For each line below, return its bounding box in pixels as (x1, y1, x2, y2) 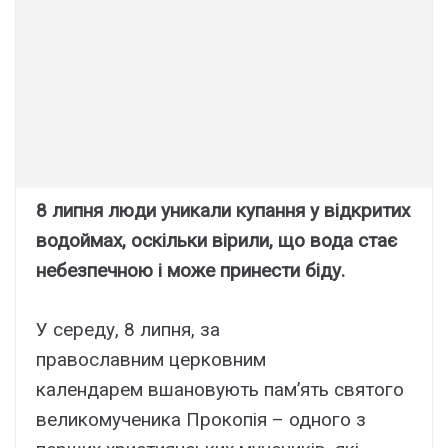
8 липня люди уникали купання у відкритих (36, 199, 410, 223)
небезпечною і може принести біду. (36, 259, 345, 283)
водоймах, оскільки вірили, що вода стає (36, 229, 397, 253)
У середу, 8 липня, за (36, 317, 220, 341)
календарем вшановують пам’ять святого (36, 377, 404, 401)
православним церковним (36, 347, 266, 371)
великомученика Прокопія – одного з (36, 407, 366, 431)
